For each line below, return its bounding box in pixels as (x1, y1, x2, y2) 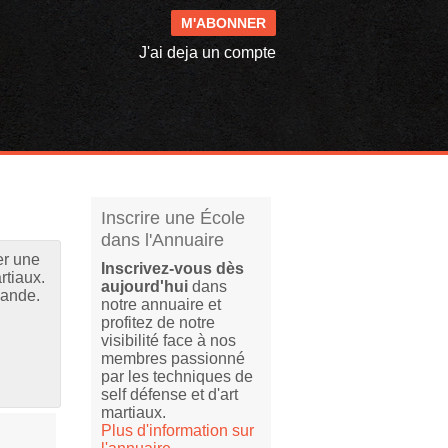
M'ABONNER (181, 15, 266, 31)
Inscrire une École (101, 208, 245, 228)
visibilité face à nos (101, 332, 236, 349)
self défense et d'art (101, 386, 238, 403)
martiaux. (101, 404, 166, 421)
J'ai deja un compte (139, 44, 276, 61)
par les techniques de (101, 368, 253, 385)
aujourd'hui (101, 278, 188, 295)
